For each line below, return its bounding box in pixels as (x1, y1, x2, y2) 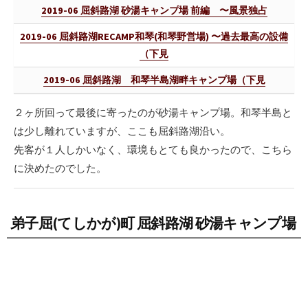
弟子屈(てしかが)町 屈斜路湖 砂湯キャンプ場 (10, 214, 296, 233)
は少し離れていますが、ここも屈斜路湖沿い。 (14, 124, 230, 137)
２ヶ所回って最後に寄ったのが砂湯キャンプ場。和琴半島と (14, 105, 292, 119)
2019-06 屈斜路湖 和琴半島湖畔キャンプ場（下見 (43, 73, 265, 86)
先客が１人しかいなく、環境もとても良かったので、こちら (14, 142, 292, 156)
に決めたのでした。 (14, 161, 107, 175)
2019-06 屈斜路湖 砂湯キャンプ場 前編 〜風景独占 (41, 3, 267, 16)
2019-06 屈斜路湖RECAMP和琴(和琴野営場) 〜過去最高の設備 (20, 30, 288, 43)
